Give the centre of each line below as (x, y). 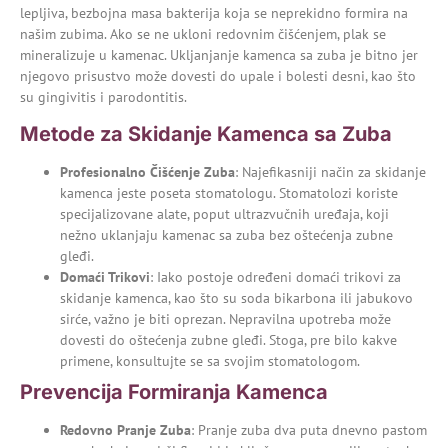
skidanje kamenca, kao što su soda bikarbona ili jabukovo (236, 298)
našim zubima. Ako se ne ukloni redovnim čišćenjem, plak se (203, 33)
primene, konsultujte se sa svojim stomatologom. (210, 361)
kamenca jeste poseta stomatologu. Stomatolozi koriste (229, 193)
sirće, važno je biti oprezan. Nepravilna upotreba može (225, 319)
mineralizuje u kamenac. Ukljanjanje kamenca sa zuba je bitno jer (219, 54)
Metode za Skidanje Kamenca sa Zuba (206, 134)
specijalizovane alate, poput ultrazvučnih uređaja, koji (224, 214)
